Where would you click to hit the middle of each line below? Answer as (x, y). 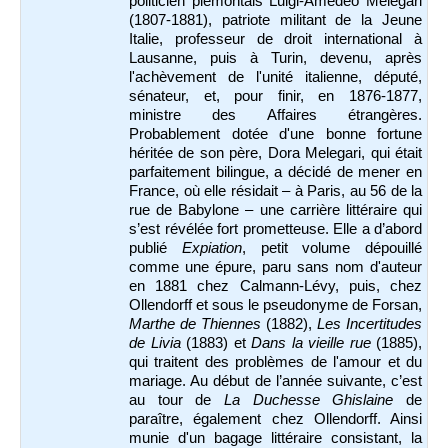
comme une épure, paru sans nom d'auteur (275, 267)
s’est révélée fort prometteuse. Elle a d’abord (275, 229)
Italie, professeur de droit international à (275, 39)
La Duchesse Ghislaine (309, 400)
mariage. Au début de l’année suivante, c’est (275, 381)
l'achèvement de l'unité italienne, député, (275, 77)
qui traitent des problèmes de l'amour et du (275, 362)
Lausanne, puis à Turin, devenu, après (275, 58)
